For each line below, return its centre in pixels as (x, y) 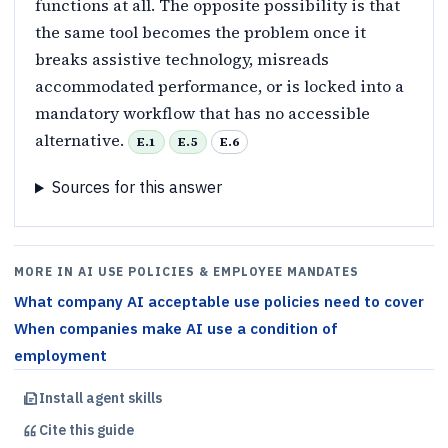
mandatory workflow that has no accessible (202, 113)
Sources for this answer (136, 187)
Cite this (68, 430)
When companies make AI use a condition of (176, 329)
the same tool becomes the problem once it (200, 32)
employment (60, 356)
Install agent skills (100, 398)
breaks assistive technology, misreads (182, 59)
